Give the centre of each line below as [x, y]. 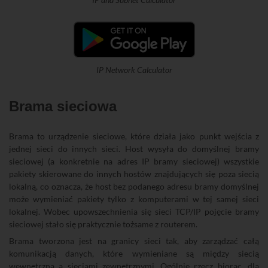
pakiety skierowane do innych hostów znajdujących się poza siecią [134, 174]
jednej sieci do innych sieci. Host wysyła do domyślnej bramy [134, 149]
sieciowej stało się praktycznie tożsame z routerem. [103, 224]
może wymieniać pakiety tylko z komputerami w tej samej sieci [134, 199]
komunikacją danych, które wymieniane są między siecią [134, 253]
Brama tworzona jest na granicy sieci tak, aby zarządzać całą [134, 241]
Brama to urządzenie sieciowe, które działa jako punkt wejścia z [134, 136]
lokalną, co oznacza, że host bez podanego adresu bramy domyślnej [134, 186]
